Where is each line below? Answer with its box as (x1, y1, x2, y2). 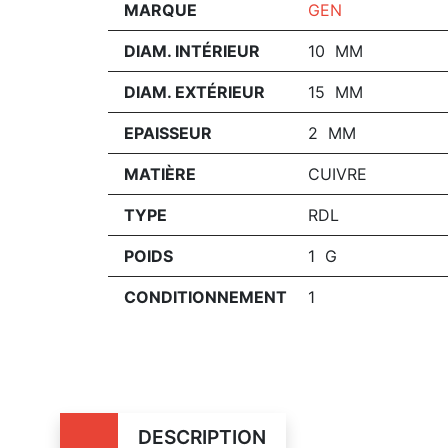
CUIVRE (307, 164, 367, 184)
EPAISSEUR (124, 123, 212, 143)
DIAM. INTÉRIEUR (124, 41, 260, 61)
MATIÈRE (124, 164, 196, 184)
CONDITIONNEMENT (124, 287, 287, 307)
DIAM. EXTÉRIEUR (124, 82, 265, 102)
